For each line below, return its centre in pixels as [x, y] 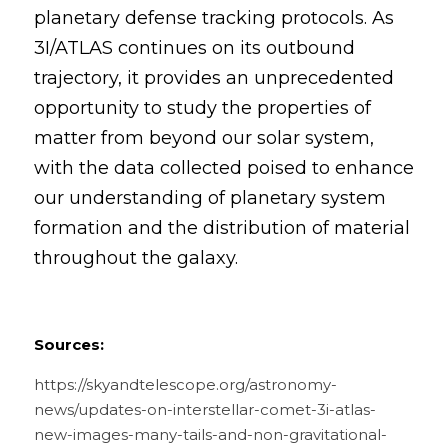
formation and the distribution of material [222, 228]
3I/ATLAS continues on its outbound [194, 48]
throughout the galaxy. [136, 258]
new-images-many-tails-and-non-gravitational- [210, 435]
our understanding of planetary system [210, 198]
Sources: [69, 345]
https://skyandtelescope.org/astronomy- [185, 385]
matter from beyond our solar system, [204, 138]
